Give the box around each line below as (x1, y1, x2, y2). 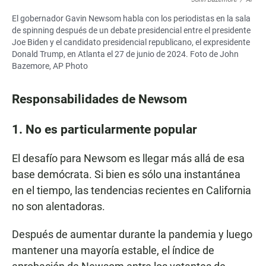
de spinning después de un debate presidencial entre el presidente (12, 26, 251, 36)
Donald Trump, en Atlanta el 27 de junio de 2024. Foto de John (12, 49, 239, 59)
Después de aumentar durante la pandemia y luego (12, 228, 252, 241)
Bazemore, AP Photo (12, 61, 88, 71)
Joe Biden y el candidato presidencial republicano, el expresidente (12, 37, 250, 47)
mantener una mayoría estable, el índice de (12, 244, 214, 257)
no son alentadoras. (12, 200, 105, 213)
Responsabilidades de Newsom (12, 91, 187, 107)
